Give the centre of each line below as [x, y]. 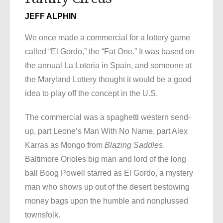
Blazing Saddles [134, 145]
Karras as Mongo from [65, 145]
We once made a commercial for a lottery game [108, 38]
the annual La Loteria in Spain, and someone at [108, 66]
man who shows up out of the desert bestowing [107, 187]
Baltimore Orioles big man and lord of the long [106, 159]
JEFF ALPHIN [51, 16]
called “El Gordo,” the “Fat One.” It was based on [110, 52]
